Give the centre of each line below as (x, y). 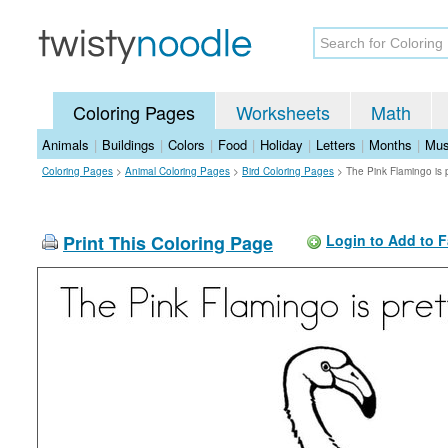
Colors (186, 144)
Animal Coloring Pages (177, 171)
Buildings (128, 144)
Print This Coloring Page (168, 243)
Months (390, 144)
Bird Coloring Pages (288, 171)
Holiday (281, 144)
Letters (336, 144)
